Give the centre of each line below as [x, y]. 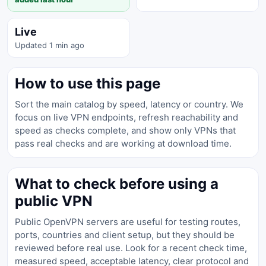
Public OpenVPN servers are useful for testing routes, [128, 222]
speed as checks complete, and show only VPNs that [125, 130]
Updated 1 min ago [50, 45]
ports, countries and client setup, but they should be [125, 235]
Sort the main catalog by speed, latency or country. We [129, 104]
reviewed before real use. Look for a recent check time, [131, 248]
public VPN [54, 201]
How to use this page [88, 83]
